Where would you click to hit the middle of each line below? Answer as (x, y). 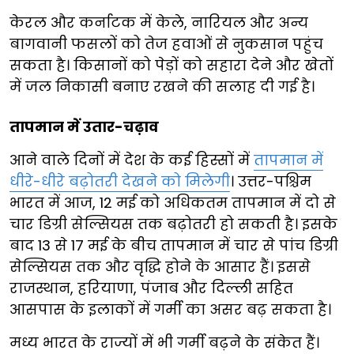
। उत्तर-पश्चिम (271, 181)
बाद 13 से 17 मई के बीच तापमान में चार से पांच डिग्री (174, 245)
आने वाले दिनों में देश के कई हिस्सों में (132, 160)
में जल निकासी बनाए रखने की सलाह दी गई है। (162, 86)
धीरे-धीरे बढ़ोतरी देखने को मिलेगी (120, 181)
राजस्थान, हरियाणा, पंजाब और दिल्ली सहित (151, 288)
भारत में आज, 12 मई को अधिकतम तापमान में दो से (173, 202)
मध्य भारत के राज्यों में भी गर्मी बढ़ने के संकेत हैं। (164, 342)
